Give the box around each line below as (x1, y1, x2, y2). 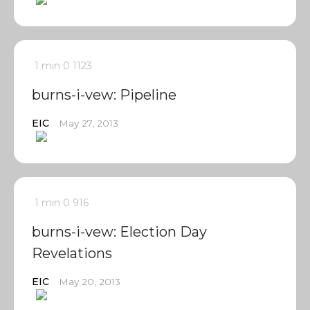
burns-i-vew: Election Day (32, 224, 207, 240)
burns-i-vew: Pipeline (32, 86, 176, 103)
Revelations (32, 245, 112, 262)
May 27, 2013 (59, 118, 118, 129)
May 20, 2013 (59, 276, 120, 287)
